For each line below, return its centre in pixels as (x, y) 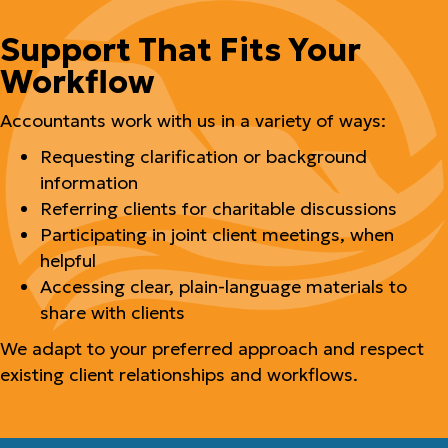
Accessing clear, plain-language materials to (223, 286)
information (89, 182)
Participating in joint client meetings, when (217, 234)
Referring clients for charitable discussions (218, 208)
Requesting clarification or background (203, 156)
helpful (68, 260)
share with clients (112, 312)
